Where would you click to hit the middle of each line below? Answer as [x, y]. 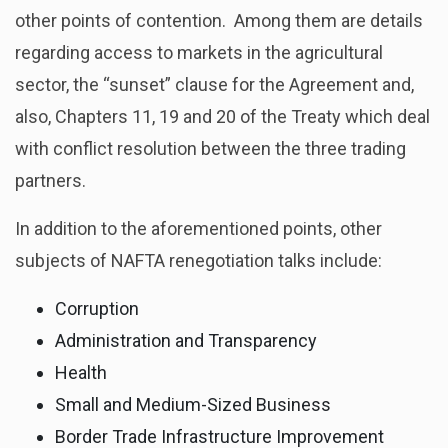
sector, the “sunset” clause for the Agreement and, [214, 84]
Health [81, 372]
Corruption [97, 308]
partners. [50, 180]
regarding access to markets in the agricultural [199, 52]
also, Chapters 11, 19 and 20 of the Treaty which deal [222, 116]
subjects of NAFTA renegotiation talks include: [198, 260]
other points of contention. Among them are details [219, 20]
